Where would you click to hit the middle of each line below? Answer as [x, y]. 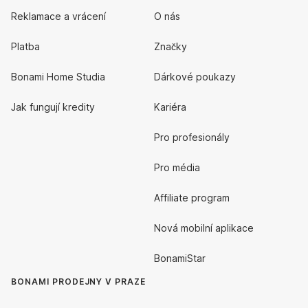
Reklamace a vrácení [58, 16]
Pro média [177, 167]
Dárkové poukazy [195, 77]
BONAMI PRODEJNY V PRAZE [79, 282]
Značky [170, 46]
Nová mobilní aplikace [204, 228]
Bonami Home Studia [58, 77]
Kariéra [170, 107]
